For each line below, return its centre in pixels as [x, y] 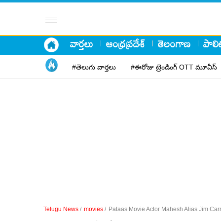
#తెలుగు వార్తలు [94, 67]
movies [93, 209]
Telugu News [61, 209]
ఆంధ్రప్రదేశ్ [126, 43]
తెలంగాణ [174, 43]
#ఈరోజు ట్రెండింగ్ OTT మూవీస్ [174, 67]
